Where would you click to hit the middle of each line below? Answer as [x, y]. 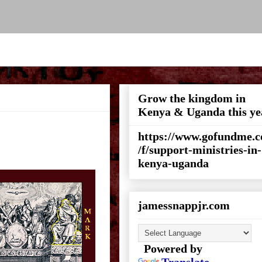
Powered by [170, 249]
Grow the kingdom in [192, 98]
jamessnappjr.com [184, 205]
